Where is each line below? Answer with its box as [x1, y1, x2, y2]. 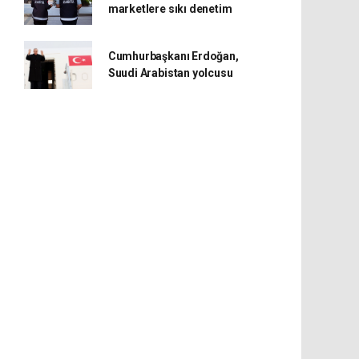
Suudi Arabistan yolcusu [107, 67, 233, 79]
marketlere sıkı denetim [107, 2, 232, 15]
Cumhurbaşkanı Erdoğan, [107, 50, 239, 63]
